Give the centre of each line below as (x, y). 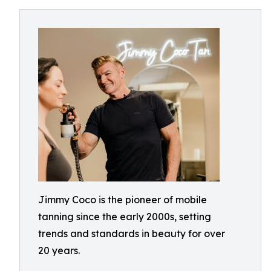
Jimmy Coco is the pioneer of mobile (122, 200)
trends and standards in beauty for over (132, 233)
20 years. (59, 250)
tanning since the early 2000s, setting (125, 217)
